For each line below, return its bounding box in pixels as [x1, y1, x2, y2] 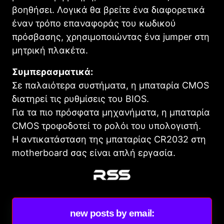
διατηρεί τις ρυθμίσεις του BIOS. [12, 93, 149, 104]
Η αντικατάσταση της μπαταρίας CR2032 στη [12, 133, 206, 144]
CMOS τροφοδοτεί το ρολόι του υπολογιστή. [12, 120, 201, 131]
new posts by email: [69, 207, 154, 218]
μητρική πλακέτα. [12, 44, 88, 55]
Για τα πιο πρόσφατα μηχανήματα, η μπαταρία [12, 106, 210, 117]
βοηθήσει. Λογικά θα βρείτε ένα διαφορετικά [12, 4, 205, 15]
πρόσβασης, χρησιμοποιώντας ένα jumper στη [12, 31, 209, 42]
